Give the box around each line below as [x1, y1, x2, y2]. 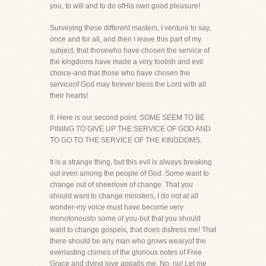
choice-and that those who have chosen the [50, 69, 190, 77]
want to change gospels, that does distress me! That [50, 226, 216, 234]
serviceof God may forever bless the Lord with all [50, 80, 206, 88]
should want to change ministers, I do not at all [50, 192, 198, 200]
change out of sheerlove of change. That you [50, 180, 193, 189]
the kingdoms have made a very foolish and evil [50, 58, 203, 66]
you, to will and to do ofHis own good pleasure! [50, 2, 200, 10]
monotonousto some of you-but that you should [50, 214, 201, 223]
